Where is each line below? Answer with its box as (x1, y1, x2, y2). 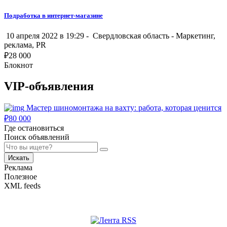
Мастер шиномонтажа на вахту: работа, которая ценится (26, 103, 221, 112)
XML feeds (4, 181, 41, 191)
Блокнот (4, 60, 33, 69)
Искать (8, 154, 29, 162)
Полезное (4, 172, 37, 181)
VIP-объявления (4, 80, 94, 93)
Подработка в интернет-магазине (4, 12, 103, 20)
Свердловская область (91, 31, 171, 40)
